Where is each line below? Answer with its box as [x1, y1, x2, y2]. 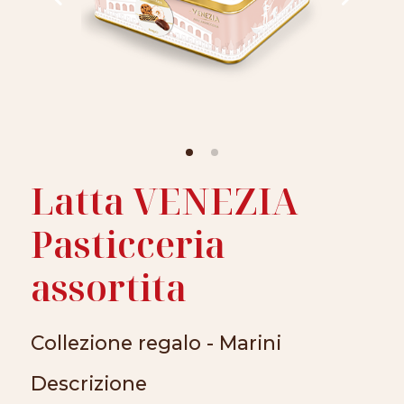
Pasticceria [31, 219, 226, 269]
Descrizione [31, 372, 148, 396]
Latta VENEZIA [31, 176, 298, 225]
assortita [31, 262, 188, 312]
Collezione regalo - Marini [31, 331, 282, 354]
